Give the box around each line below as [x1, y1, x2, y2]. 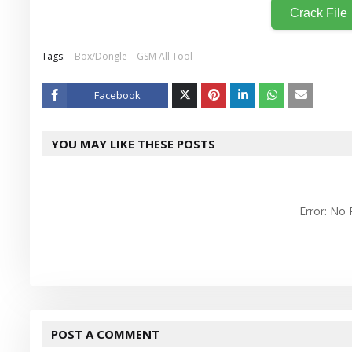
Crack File [290, 5, 348, 20]
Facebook [94, 87, 141, 102]
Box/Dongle [75, 49, 127, 63]
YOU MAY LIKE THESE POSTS [51, 135, 215, 152]
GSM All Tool [137, 49, 192, 63]
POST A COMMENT [51, 325, 159, 342]
